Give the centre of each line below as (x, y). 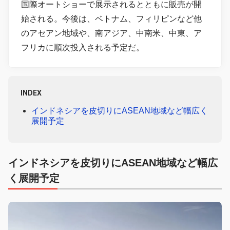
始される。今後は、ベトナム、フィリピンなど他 (111, 18)
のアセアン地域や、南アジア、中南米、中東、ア (111, 33)
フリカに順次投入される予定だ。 (83, 47)
